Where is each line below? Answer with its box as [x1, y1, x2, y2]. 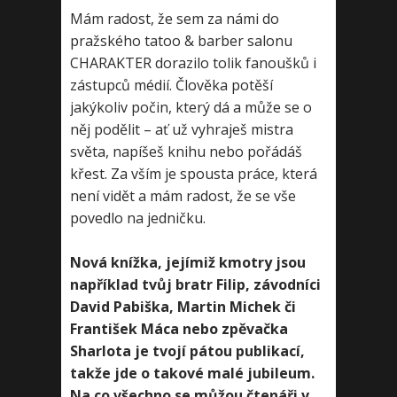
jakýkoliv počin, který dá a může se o [70, 97, 312, 117]
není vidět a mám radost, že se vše [70, 186, 296, 206]
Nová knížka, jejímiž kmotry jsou [70, 253, 306, 272]
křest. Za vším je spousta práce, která [70, 164, 317, 183]
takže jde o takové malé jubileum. [70, 363, 315, 383]
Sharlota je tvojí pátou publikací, [70, 341, 305, 361]
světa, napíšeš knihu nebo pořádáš [70, 142, 302, 161]
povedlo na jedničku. [70, 208, 206, 228]
